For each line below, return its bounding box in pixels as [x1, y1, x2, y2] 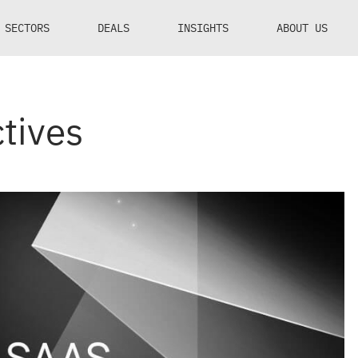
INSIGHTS [177, 20, 229, 35]
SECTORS [5, 20, 50, 35]
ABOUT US [276, 20, 328, 35]
